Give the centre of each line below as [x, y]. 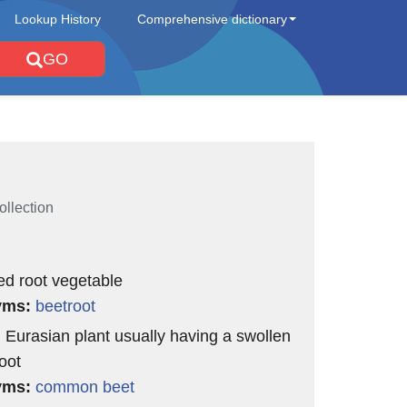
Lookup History [58, 19]
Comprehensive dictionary [212, 19]
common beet [84, 387]
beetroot [65, 306]
